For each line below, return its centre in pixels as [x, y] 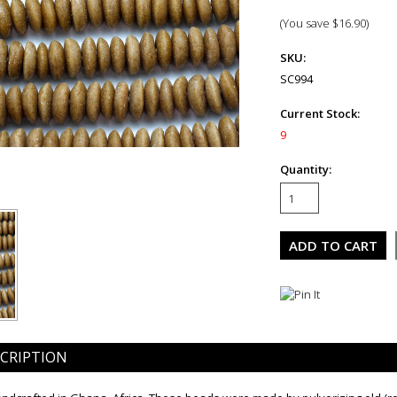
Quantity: [306, 169]
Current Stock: [320, 113]
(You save [306, 23]
